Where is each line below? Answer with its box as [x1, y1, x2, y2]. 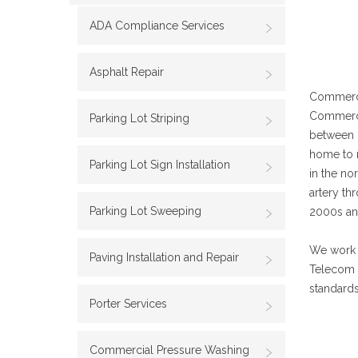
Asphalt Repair [89, 66, 164, 78]
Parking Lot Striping [89, 112, 189, 125]
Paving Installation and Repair [89, 251, 239, 264]
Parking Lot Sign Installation [89, 158, 230, 171]
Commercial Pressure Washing [89, 344, 249, 356]
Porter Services [89, 297, 167, 310]
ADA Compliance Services [89, 19, 225, 32]
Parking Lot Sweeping [89, 205, 201, 217]
